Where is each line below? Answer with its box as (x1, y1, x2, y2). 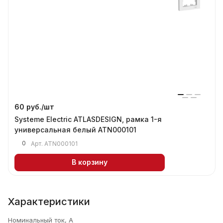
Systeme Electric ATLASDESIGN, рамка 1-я (14, 114, 162, 123)
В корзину (72, 158, 108, 167)
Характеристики (8, 195, 90, 208)
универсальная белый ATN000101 (14, 125, 136, 134)
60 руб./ (14, 102, 44, 111)
